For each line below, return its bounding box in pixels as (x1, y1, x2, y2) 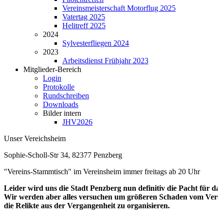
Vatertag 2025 (62, 13, 105, 21)
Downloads (43, 100, 78, 109)
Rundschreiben (43, 91, 89, 100)
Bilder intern (43, 109, 81, 117)
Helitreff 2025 (62, 21, 106, 30)
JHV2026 (62, 118, 92, 126)
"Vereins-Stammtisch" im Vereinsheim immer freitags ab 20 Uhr (4, 167, 200, 176)
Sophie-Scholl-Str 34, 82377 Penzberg (4, 151, 122, 159)
